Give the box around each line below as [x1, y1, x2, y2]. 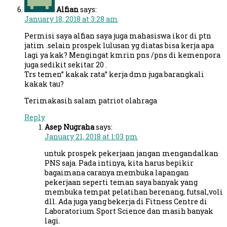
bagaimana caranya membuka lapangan [45, 167, 189, 177]
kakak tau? [24, 79, 64, 89]
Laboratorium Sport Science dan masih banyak [45, 206, 213, 216]
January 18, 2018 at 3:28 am [24, 14, 118, 24]
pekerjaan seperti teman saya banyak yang [45, 177, 198, 187]
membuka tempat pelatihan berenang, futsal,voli [45, 186, 223, 197]
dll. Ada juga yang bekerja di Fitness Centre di [45, 196, 207, 206]
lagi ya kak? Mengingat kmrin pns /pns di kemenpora [24, 50, 220, 60]
